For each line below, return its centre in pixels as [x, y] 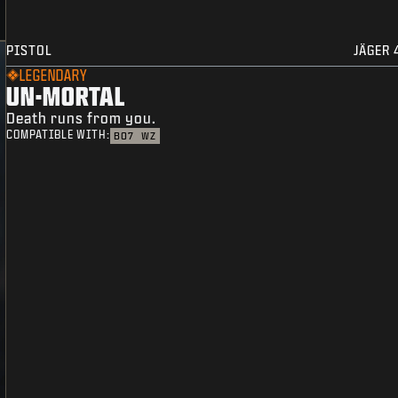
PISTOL [30, 51]
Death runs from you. [82, 118]
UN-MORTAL [66, 96]
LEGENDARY [54, 76]
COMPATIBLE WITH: [59, 135]
